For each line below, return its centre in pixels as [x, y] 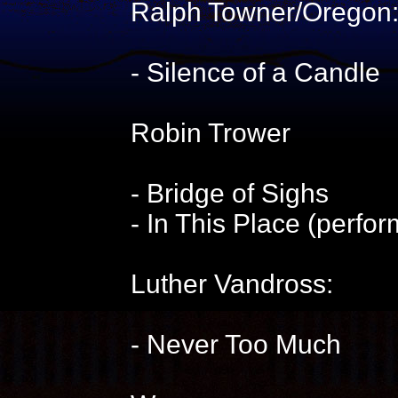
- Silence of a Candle [255, 72]
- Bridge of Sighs [229, 193]
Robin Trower [210, 133]
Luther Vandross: [231, 284]
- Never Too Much [235, 344]
